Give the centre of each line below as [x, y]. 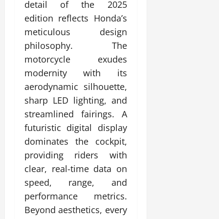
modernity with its [76, 73]
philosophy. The [76, 45]
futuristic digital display [76, 127]
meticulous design [76, 32]
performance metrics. [76, 196]
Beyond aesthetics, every [76, 209]
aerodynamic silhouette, [76, 86]
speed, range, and [76, 182]
